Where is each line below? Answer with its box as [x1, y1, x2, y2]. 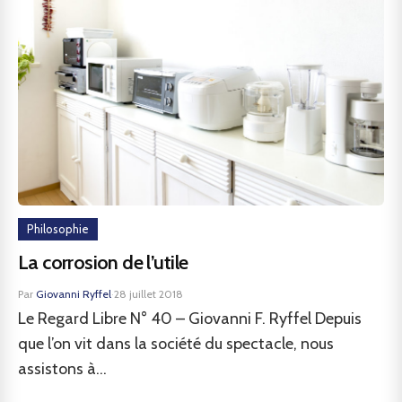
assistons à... [18, 359, 107, 379]
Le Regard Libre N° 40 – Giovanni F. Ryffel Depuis [18, 309, 362, 328]
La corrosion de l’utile [18, 250, 188, 275]
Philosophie [27, 222, 89, 236]
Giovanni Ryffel [36, 287, 111, 301]
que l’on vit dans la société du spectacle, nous [18, 334, 334, 354]
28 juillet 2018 [114, 287, 183, 301]
